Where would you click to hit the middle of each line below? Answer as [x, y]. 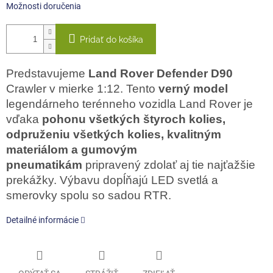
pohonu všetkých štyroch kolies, [134, 119]
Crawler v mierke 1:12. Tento [82, 89]
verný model [193, 89]
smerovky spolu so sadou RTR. [90, 196]
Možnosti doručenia [44, 6]
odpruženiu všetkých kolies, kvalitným [114, 135]
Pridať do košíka [112, 40]
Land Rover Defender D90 [161, 74]
